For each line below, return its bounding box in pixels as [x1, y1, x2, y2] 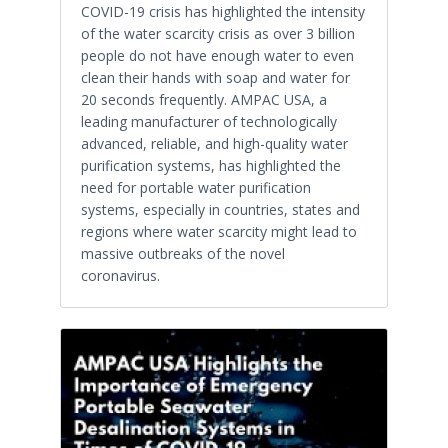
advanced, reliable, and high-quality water [81, 134, 348, 154]
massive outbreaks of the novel [81, 244, 285, 264]
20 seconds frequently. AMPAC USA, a [81, 90, 327, 110]
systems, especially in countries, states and [81, 200, 360, 220]
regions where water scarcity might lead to [81, 222, 357, 242]
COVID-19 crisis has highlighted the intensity [81, 2, 365, 22]
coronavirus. [81, 266, 160, 286]
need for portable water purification [81, 178, 311, 198]
